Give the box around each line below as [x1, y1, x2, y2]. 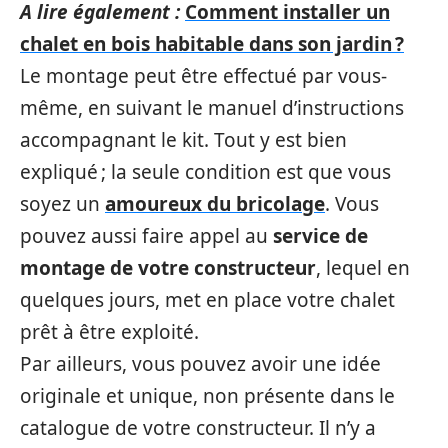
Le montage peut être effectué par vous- [20, 63, 387, 89]
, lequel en [316, 255, 410, 281]
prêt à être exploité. [20, 319, 199, 345]
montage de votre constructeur [20, 255, 316, 281]
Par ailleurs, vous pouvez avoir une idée [20, 351, 381, 377]
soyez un [20, 191, 105, 217]
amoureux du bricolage [105, 191, 325, 217]
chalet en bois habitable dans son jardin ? [20, 31, 404, 57]
